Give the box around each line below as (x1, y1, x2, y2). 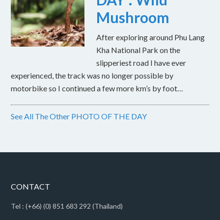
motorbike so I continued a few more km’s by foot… (11, 83, 184, 93)
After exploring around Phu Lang (96, 32, 205, 42)
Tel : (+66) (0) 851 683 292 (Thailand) (11, 202, 123, 211)
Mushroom (96, 8, 170, 27)
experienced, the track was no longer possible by (11, 71, 174, 81)
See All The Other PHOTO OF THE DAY (11, 111, 147, 121)
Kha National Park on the (96, 45, 181, 55)
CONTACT (11, 182, 51, 192)
